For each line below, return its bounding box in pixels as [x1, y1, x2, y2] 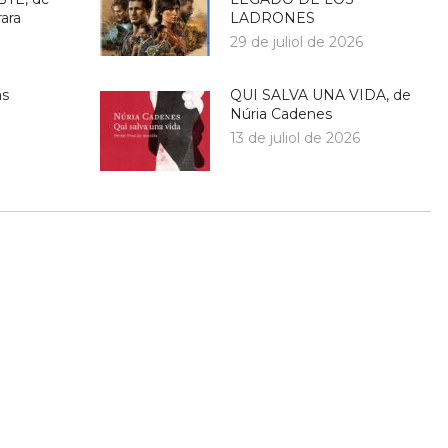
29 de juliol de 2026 [230, 33, 364, 51]
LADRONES [230, 9, 316, 27]
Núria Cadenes [230, 105, 333, 123]
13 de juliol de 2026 [230, 129, 361, 147]
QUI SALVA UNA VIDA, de [230, 86, 412, 104]
